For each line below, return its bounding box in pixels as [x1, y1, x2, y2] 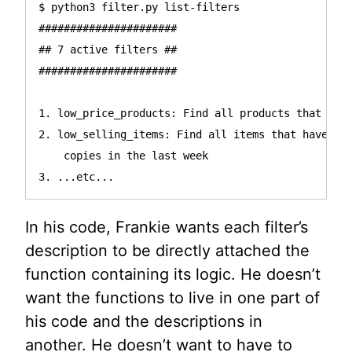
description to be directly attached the [25, 240, 310, 260]
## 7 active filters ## [38, 42, 177, 56]
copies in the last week [38, 148, 208, 162]
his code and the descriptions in [25, 311, 262, 331]
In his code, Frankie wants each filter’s [25, 217, 308, 236]
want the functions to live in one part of [25, 288, 320, 307]
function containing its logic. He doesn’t [25, 264, 321, 284]
